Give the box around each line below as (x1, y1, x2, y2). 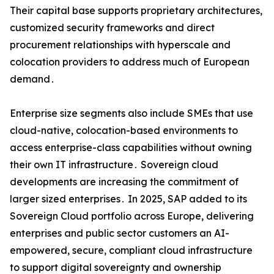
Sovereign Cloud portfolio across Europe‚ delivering (10, 210, 254, 223)
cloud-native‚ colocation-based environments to (10, 124, 238, 137)
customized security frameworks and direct (10, 21, 215, 34)
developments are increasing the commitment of (10, 176, 239, 188)
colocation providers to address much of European (10, 56, 250, 68)
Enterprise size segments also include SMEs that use (10, 107, 253, 120)
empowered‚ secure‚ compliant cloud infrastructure (10, 244, 253, 257)
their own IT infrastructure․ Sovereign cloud (10, 158, 218, 171)
